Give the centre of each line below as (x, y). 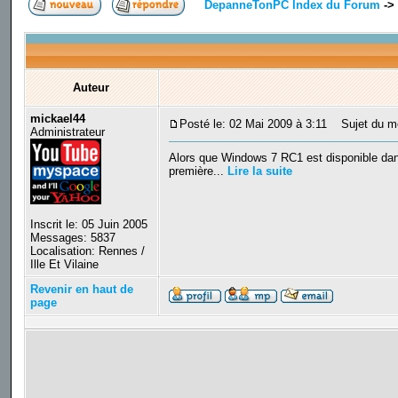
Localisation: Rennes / (87, 251)
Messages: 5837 (72, 238)
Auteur (92, 88)
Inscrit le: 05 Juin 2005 (88, 225)
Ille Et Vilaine (64, 265)
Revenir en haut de (81, 290)
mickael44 (57, 119)
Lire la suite (259, 171)
